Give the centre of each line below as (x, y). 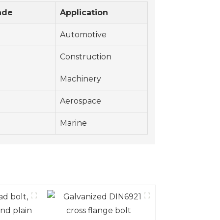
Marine (73, 123)
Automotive (83, 35)
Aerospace (81, 101)
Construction (86, 57)
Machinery (81, 79)
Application (84, 13)
